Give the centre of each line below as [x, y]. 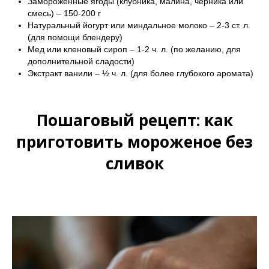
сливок [134, 163]
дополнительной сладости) [81, 61]
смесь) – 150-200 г [64, 13]
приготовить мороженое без [134, 141]
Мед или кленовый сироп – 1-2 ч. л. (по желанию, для [134, 49]
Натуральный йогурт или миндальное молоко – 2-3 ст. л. [139, 25]
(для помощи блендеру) [75, 37]
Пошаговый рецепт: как [134, 120]
